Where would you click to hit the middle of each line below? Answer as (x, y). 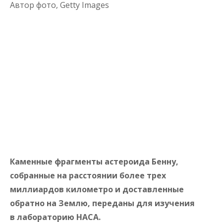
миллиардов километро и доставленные (97, 189)
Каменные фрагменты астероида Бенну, (94, 161)
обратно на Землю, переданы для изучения (102, 203)
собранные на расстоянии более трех (88, 175)
